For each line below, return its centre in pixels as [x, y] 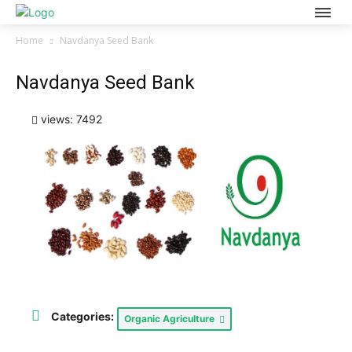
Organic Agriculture [172, 319]
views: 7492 [70, 119]
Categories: [82, 317]
